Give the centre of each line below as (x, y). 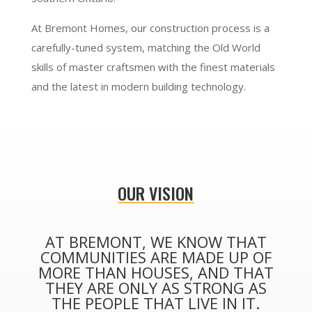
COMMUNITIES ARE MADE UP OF (156, 257)
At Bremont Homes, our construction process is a (150, 28)
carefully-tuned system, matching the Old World (146, 48)
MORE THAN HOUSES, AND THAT (156, 273)
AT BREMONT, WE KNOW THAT (156, 242)
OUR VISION (156, 193)
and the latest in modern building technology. (138, 87)
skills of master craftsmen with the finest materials (153, 67)
